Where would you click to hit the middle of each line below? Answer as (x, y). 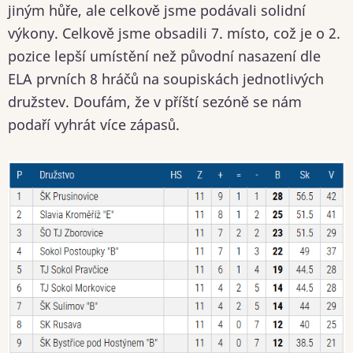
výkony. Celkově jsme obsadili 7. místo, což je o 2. (174, 33)
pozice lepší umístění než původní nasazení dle (164, 56)
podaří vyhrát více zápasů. (94, 125)
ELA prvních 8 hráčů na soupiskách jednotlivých (166, 79)
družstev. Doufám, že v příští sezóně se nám (155, 102)
